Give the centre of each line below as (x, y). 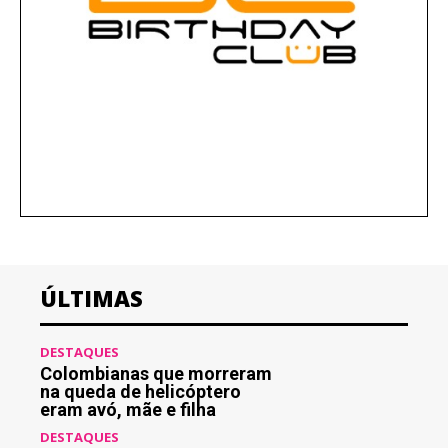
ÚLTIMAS (91, 298)
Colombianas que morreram (156, 374)
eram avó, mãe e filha (128, 410)
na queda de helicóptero (140, 392)
